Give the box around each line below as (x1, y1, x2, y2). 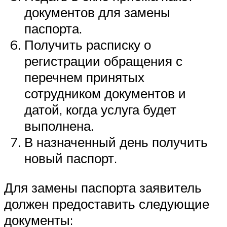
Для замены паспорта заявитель (4, 179, 202, 196)
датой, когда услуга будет (24, 101, 176, 118)
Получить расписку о (24, 36, 151, 53)
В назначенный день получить (24, 134, 208, 150)
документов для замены (24, 4, 170, 21)
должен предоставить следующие (4, 196, 209, 212)
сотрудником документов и (24, 85, 186, 102)
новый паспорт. (24, 150, 117, 167)
